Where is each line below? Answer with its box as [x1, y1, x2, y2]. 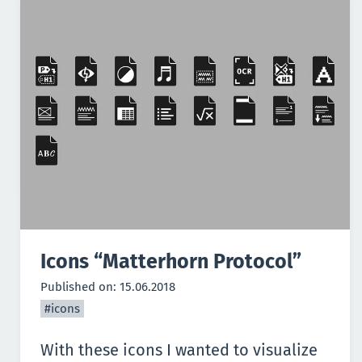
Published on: [40, 280, 120, 295]
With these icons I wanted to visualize [40, 340, 318, 360]
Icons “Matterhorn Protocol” [40, 250, 301, 275]
